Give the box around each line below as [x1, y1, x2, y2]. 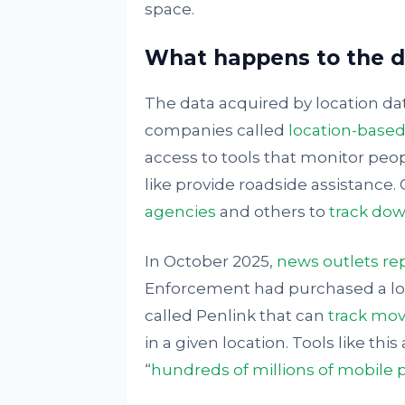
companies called [144, 121, 288, 139]
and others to [215, 202, 329, 221]
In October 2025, [144, 252, 277, 270]
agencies [144, 202, 216, 221]
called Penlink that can [144, 306, 328, 325]
